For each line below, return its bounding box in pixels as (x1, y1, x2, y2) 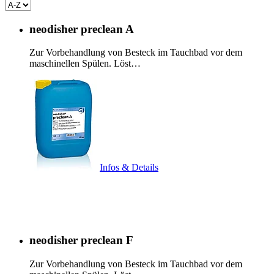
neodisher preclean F (29, 234, 133, 247)
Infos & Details (100, 162, 158, 173)
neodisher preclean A (29, 22, 134, 35)
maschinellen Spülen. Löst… (29, 58, 141, 69)
